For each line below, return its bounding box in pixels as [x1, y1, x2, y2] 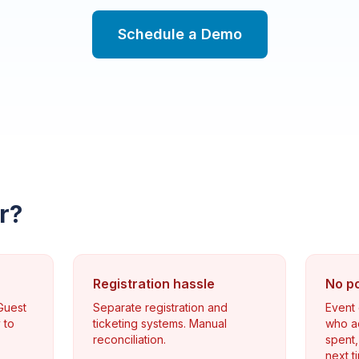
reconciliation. [92, 333, 166, 346]
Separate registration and [92, 301, 228, 314]
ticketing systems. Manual [92, 317, 227, 330]
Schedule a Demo [117, 26, 242, 42]
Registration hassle [92, 276, 215, 292]
